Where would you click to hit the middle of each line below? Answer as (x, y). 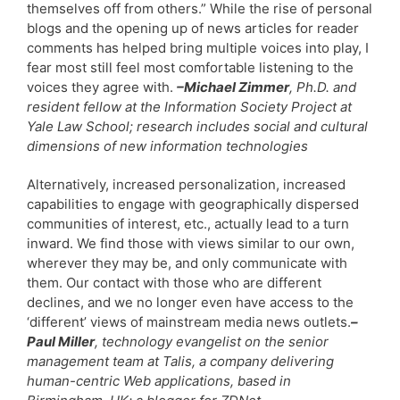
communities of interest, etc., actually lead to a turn (188, 223)
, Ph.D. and (323, 87)
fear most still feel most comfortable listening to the (190, 67)
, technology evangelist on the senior (212, 341)
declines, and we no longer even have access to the (190, 302)
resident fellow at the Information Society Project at (189, 106)
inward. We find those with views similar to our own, (191, 243)
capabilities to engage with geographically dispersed (193, 204)
